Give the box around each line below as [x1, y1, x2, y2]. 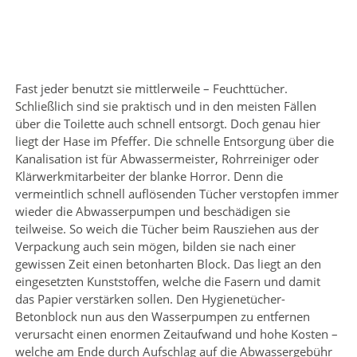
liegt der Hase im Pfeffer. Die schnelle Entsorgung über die [14, 132, 334, 149]
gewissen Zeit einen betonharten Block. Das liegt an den [14, 255, 321, 272]
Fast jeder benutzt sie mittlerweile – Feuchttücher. [14, 80, 288, 96]
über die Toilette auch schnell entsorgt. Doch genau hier [14, 115, 320, 131]
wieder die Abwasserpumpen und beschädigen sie [14, 202, 290, 219]
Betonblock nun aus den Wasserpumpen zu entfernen [14, 308, 310, 324]
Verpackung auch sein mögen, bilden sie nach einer [14, 237, 296, 254]
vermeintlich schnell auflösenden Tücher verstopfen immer [14, 185, 339, 202]
